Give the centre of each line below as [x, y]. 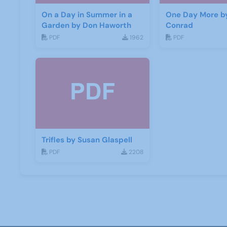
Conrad [179, 26]
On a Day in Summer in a [87, 15]
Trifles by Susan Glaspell [87, 140]
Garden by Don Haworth [86, 26]
